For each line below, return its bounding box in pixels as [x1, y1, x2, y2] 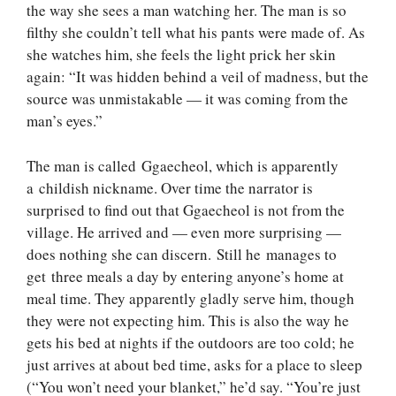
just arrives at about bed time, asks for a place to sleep [27, 354, 362, 375]
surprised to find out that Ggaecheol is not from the [27, 199, 345, 220]
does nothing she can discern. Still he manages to [27, 243, 337, 264]
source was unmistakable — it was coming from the [27, 88, 348, 110]
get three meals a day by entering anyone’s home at [27, 265, 344, 286]
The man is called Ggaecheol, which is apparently [27, 155, 339, 176]
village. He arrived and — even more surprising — [27, 221, 341, 242]
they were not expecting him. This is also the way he [27, 309, 349, 331]
